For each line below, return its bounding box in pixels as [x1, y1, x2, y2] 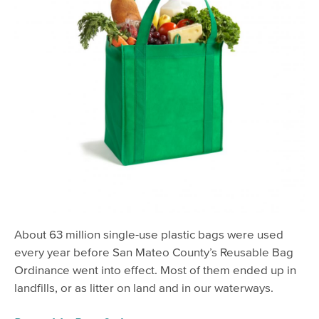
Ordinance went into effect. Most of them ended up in [14, 263, 296, 276]
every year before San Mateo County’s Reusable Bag [14, 245, 293, 258]
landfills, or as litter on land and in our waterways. [14, 281, 273, 294]
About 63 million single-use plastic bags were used [14, 227, 283, 241]
